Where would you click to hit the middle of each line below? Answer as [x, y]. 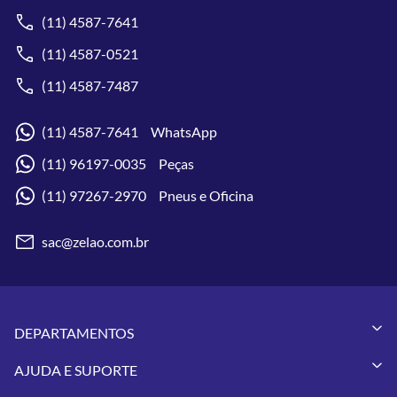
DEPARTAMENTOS [74, 332]
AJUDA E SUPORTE [76, 370]
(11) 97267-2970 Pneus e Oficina [148, 195]
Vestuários [54, 380]
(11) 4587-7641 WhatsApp [129, 131]
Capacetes [53, 359]
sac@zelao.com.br [95, 241]
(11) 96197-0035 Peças [118, 163]
